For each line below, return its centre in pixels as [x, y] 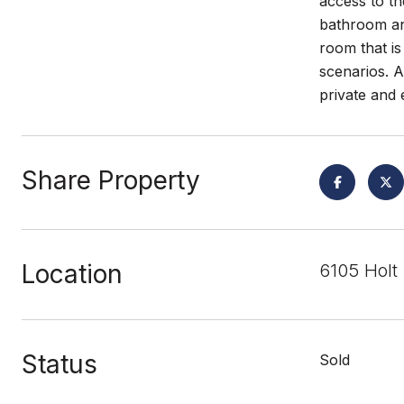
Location [72, 274]
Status [60, 364]
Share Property [111, 180]
